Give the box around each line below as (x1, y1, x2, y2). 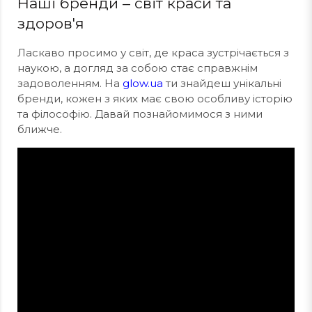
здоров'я (17, 15, 84, 32)
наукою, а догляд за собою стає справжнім (17, 61, 258, 75)
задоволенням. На (17, 77, 123, 90)
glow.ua (123, 77, 163, 90)
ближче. (17, 123, 62, 136)
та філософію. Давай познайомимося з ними (17, 107, 263, 120)
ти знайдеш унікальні (163, 77, 281, 90)
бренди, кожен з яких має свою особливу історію (17, 92, 292, 105)
